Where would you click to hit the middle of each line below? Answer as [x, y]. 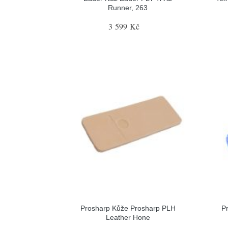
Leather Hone [128, 217]
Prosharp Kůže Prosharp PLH [128, 208]
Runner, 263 [128, 7]
